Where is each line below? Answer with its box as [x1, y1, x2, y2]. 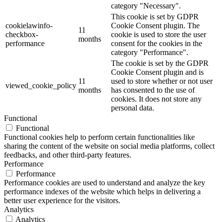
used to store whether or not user [111, 77, 213, 86]
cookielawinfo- [5, 21, 53, 30]
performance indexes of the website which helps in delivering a [4, 187, 201, 196]
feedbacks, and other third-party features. [4, 151, 131, 160]
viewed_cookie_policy [5, 81, 76, 90]
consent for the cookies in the [111, 39, 202, 48]
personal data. [111, 104, 154, 112]
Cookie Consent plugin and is [111, 68, 204, 77]
